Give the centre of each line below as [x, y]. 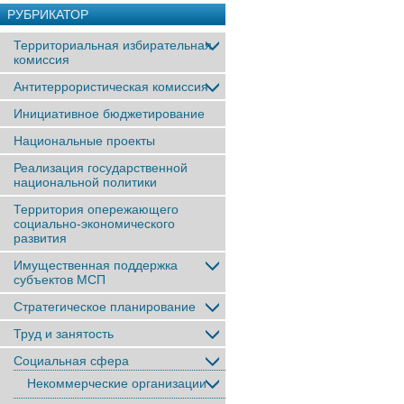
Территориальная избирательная [113, 45]
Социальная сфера [71, 361]
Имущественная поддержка [96, 265]
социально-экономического [94, 224]
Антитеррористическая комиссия [111, 87]
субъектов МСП [60, 280]
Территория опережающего [96, 209]
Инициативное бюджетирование [109, 114]
